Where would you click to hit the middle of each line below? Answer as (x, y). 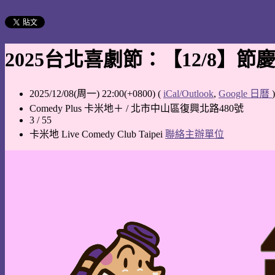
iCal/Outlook (188, 93)
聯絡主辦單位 (195, 134)
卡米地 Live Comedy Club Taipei (97, 134)
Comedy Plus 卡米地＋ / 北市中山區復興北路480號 (137, 108)
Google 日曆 (245, 93)
